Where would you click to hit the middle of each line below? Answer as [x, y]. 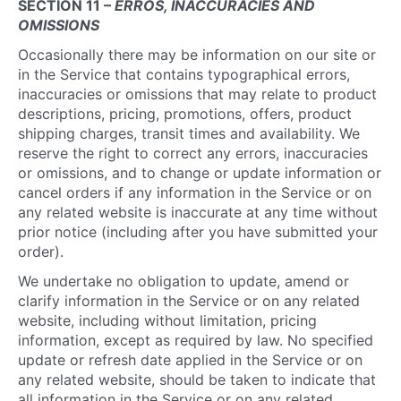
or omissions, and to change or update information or [200, 173]
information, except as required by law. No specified [196, 340]
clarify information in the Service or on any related [189, 301]
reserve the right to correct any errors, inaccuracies [193, 153]
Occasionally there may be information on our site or [197, 55]
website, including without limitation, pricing [167, 320]
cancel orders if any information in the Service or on [195, 192]
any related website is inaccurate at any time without [198, 212]
